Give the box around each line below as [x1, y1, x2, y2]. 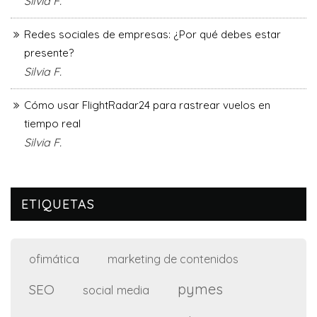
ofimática [29, 251, 79, 267]
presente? [24, 46, 74, 60]
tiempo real [24, 117, 81, 131]
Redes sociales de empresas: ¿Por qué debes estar [24, 28, 281, 42]
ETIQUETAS [21, 196, 95, 213]
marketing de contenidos [108, 252, 238, 267]
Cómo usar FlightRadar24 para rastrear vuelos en [24, 98, 270, 113]
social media [83, 282, 149, 298]
